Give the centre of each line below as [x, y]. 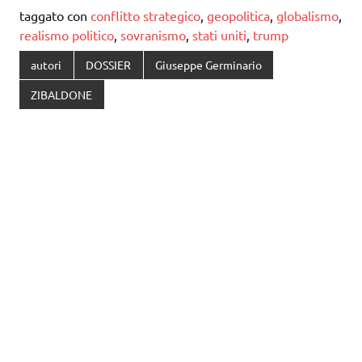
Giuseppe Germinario [208, 65]
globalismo [307, 15]
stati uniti [219, 34]
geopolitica [238, 15]
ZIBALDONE [62, 94]
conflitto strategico [145, 15]
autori [46, 65]
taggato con [55, 15]
